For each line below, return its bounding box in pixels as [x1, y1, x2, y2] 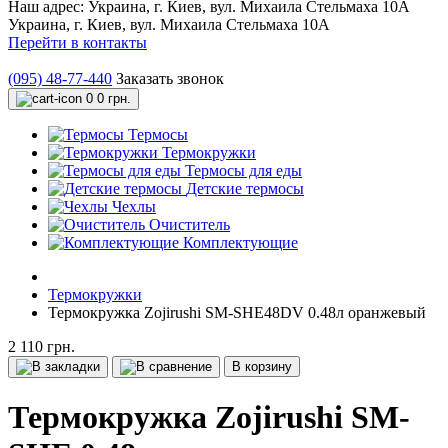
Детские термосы [186, 180, 304, 197]
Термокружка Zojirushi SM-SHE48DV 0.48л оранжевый [48, 304, 426, 321]
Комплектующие [183, 234, 298, 251]
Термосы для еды [185, 162, 302, 179]
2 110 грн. [8, 338, 75, 355]
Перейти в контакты [8, 34, 147, 51]
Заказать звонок [116, 70, 224, 87]
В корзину [232, 359, 292, 374]
